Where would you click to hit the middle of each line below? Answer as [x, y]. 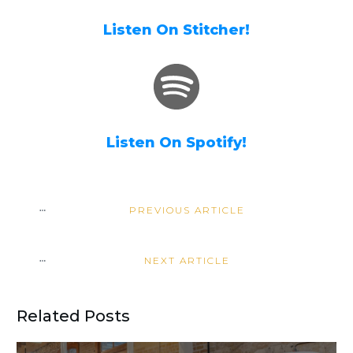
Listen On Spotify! [176, 142]
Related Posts [74, 316]
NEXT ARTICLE [187, 260]
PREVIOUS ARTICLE [187, 210]
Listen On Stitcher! [176, 30]
